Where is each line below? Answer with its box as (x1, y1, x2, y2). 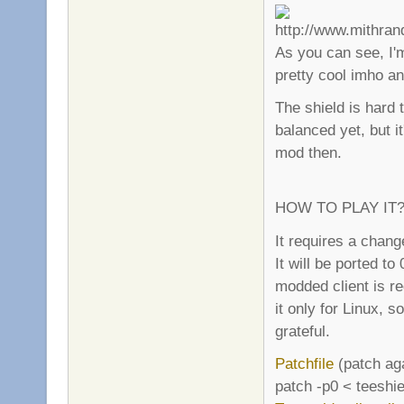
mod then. (275, 143, 342, 162)
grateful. (275, 321, 330, 340)
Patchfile (275, 354, 334, 373)
